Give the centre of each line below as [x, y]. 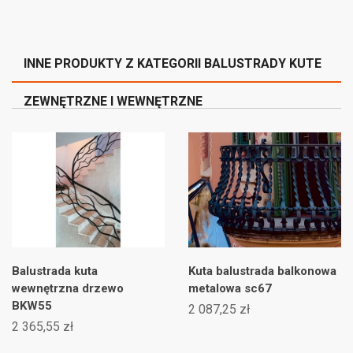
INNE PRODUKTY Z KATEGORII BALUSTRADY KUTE [173, 64]
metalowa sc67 [230, 288]
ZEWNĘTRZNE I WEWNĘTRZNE [113, 102]
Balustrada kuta [55, 271]
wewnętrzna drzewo [68, 288]
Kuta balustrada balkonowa [262, 271]
